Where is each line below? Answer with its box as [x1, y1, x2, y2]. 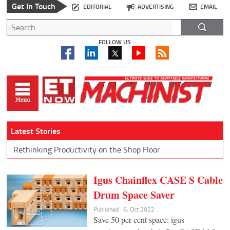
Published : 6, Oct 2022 [93, 204, 155, 214]
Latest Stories [10, 125, 61, 137]
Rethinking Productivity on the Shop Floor [13, 143, 160, 155]
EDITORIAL [83, 2, 111, 11]
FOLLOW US [99, 37, 131, 47]
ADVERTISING [138, 2, 174, 11]
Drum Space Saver [93, 187, 175, 202]
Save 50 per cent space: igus [93, 214, 184, 225]
